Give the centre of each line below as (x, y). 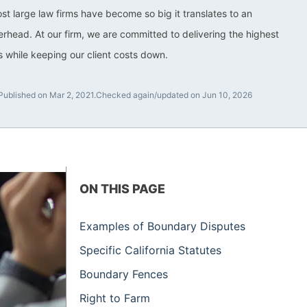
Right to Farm (115, 298)
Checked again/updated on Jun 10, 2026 (174, 95)
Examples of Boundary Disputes (163, 226)
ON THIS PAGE (123, 188)
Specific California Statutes (151, 250)
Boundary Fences (124, 274)
